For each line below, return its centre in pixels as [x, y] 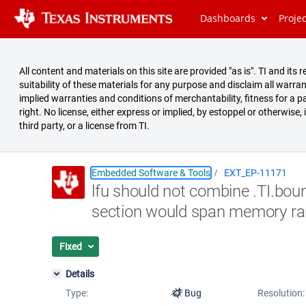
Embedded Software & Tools [151, 173]
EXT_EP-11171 [255, 173]
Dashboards [228, 18]
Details [80, 274]
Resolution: [281, 293]
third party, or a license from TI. [84, 126]
